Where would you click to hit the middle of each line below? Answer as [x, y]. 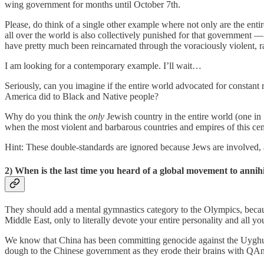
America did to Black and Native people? [82, 97]
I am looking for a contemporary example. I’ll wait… [104, 66]
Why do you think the [47, 117]
